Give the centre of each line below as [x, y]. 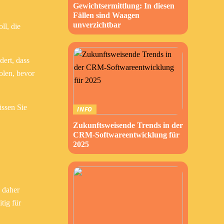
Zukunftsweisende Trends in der [128, 125]
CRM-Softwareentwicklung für [126, 135]
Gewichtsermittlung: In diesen [124, 6]
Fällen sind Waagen [106, 15]
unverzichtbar [97, 25]
